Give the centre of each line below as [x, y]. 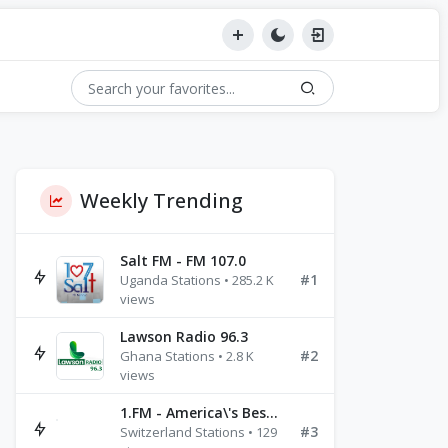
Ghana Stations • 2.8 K [187, 356]
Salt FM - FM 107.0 [183, 260]
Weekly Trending [161, 200]
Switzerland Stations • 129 [198, 432]
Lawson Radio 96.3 [184, 336]
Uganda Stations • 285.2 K [197, 280]
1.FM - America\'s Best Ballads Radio [272, 412]
